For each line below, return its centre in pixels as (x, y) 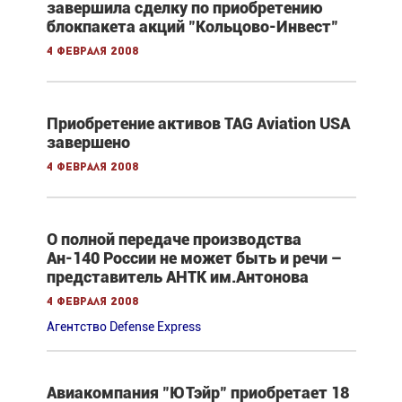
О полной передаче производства (174, 240)
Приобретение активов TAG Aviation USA (198, 124)
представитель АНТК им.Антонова (177, 277)
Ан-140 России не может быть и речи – (194, 258)
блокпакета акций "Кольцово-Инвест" (192, 27)
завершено (88, 143)
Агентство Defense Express (123, 327)
